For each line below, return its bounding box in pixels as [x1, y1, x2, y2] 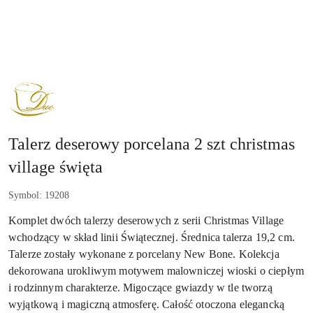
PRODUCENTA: [8, 89, 75, 101]
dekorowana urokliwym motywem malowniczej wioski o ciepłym [8, 264, 305, 277]
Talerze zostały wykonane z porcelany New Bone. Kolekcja [8, 247, 279, 260]
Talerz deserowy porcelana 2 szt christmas [8, 134, 295, 153]
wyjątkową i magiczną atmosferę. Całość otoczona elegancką [8, 298, 285, 310]
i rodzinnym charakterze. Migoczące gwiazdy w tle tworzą [8, 281, 272, 293]
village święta [8, 157, 103, 176]
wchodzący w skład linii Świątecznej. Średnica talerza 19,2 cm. [8, 231, 295, 243]
